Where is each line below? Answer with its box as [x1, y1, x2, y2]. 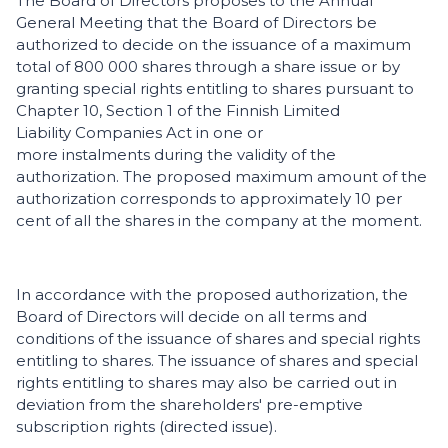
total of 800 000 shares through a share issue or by [16, 57, 400, 77]
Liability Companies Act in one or [16, 123, 263, 143]
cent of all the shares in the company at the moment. [16, 211, 426, 231]
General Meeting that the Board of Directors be [16, 13, 377, 33]
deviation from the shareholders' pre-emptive [16, 395, 363, 415]
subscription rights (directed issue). [16, 417, 281, 437]
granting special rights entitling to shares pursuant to [16, 79, 414, 99]
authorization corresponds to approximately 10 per [16, 189, 402, 209]
